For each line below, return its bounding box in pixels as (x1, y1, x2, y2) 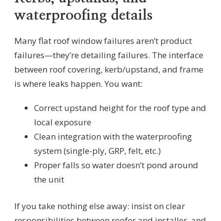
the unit (34, 173, 64, 185)
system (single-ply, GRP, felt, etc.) (34, 145, 161, 156)
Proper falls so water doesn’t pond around (34, 159, 198, 171)
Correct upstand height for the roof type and (34, 102, 206, 113)
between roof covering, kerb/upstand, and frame (14, 63, 203, 75)
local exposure (34, 116, 91, 128)
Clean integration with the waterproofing (34, 130, 192, 142)
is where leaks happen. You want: (14, 77, 143, 89)
